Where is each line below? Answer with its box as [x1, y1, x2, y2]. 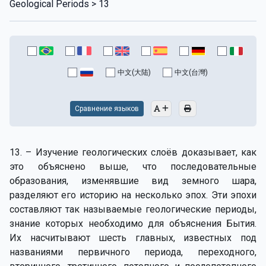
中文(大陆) [118, 68, 151, 77]
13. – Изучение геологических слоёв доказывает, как [9, 146, 256, 158]
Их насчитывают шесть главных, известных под [9, 232, 256, 243]
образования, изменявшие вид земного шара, [9, 175, 256, 186]
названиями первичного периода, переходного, [9, 246, 256, 258]
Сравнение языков [74, 104, 139, 113]
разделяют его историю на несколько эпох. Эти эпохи [9, 189, 256, 201]
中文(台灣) [175, 68, 208, 77]
